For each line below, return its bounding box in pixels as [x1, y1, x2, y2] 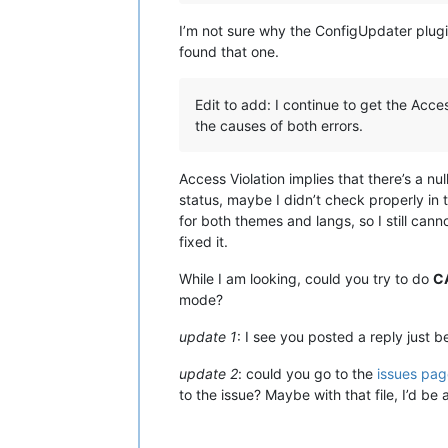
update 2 [179, 365, 238, 383]
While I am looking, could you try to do [179, 270, 433, 288]
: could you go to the [238, 365, 377, 383]
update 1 [179, 328, 237, 346]
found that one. [179, 43, 279, 61]
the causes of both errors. [195, 117, 363, 135]
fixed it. [179, 233, 228, 251]
